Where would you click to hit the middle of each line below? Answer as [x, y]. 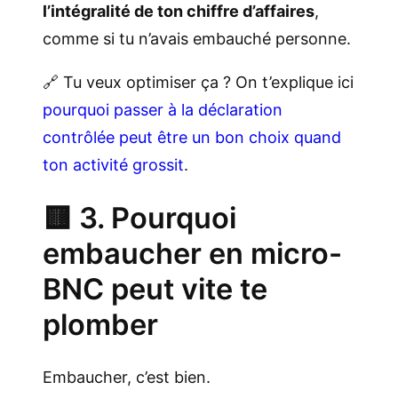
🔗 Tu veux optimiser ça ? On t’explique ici [198, 83]
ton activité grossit [113, 165]
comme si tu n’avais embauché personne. [197, 39]
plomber [100, 325]
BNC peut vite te [155, 289]
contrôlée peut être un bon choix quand [192, 138]
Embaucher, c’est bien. [127, 378]
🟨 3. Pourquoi [139, 218]
